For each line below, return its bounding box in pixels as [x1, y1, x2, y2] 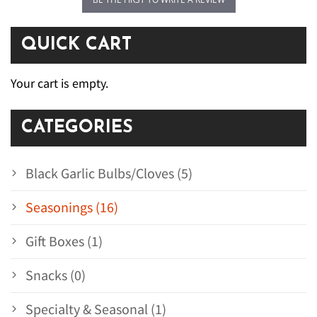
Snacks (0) [25, 267, 86, 284]
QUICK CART [21, 36, 132, 54]
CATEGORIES [21, 119, 133, 137]
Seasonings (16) [25, 199, 118, 217]
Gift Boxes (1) [25, 233, 103, 250]
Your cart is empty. [11, 75, 108, 92]
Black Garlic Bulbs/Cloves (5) [25, 165, 192, 183]
